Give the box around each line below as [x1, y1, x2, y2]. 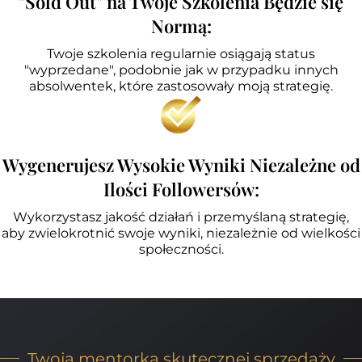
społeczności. [138, 241, 224, 257]
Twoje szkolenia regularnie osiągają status [47, 45, 315, 61]
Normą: [150, 13, 212, 38]
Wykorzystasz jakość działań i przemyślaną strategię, [13, 208, 349, 225]
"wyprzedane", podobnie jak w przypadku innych [23, 61, 339, 78]
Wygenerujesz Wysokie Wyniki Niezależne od [2, 152, 360, 177]
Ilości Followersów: [103, 176, 259, 201]
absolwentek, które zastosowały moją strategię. [29, 78, 333, 94]
